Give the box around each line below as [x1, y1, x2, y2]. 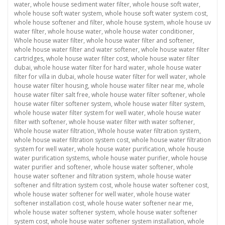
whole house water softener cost [115, 181, 207, 190]
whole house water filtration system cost [14, 136, 129, 145]
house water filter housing [14, 81, 88, 90]
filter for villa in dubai [14, 72, 74, 81]
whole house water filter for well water [77, 72, 186, 81]
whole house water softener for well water [14, 190, 134, 199]
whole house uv [167, 18, 211, 27]
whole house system [106, 18, 164, 27]
